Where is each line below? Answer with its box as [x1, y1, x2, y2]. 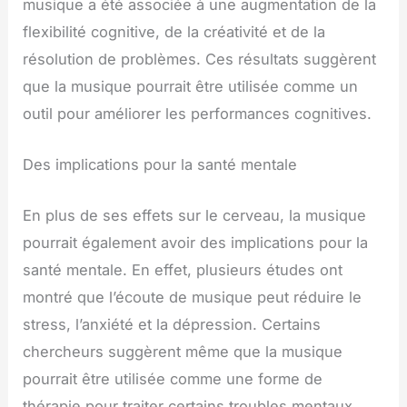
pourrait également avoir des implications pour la [23, 233, 369, 253]
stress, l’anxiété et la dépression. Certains [23, 315, 322, 334]
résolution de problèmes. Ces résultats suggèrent [23, 49, 377, 68]
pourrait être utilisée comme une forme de [23, 370, 323, 389]
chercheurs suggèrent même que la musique [23, 342, 343, 362]
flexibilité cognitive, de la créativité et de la [23, 22, 326, 41]
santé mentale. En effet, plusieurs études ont [23, 261, 343, 280]
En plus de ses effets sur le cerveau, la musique [23, 206, 367, 225]
